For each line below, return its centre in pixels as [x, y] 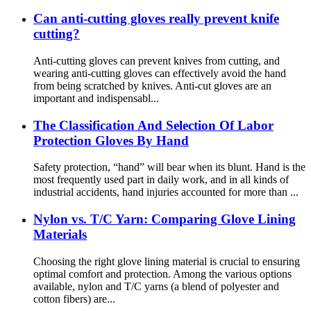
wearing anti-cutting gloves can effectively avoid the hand [160, 73]
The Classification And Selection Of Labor [153, 125]
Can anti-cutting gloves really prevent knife [156, 19]
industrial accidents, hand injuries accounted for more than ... [166, 192]
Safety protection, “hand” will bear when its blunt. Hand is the [169, 167]
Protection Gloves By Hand [111, 140]
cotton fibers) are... [74, 299]
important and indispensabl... [96, 98]
